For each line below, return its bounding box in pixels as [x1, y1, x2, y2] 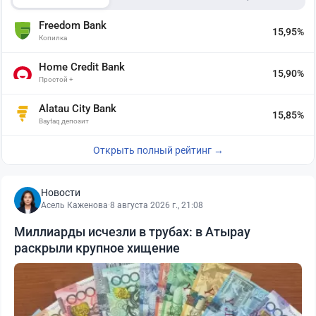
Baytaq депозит [39, 117, 89, 126]
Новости [41, 187, 80, 199]
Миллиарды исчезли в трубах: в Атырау [14, 224, 250, 240]
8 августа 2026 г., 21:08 [110, 200, 203, 211]
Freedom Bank [39, 19, 107, 32]
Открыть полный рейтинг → [92, 145, 224, 157]
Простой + [39, 75, 73, 84]
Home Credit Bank [39, 61, 125, 74]
